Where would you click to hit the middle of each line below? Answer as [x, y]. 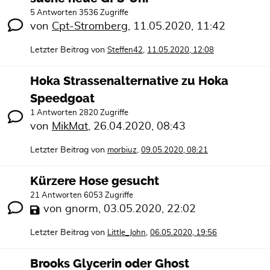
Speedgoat [62, 99]
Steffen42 [125, 50]
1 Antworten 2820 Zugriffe [79, 113]
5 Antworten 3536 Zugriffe [79, 13]
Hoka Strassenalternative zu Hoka [129, 81]
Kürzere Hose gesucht [95, 181]
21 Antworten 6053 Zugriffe [82, 196]
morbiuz [122, 150]
